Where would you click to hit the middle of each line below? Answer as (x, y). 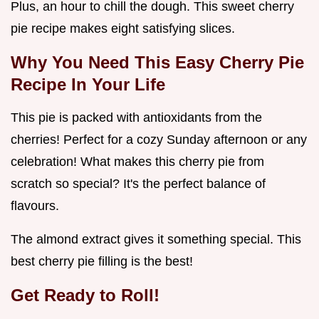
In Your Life (118, 85)
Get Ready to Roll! (85, 296)
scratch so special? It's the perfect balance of (138, 184)
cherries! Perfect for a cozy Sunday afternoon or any (159, 140)
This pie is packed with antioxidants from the (136, 118)
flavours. (35, 206)
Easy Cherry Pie (240, 63)
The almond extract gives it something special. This (156, 240)
